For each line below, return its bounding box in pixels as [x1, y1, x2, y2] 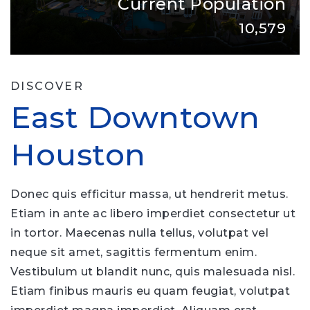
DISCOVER [10, 80, 84, 93]
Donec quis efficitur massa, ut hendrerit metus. [10, 188, 289, 201]
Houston [10, 136, 146, 173]
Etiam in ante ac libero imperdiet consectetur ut [10, 207, 295, 220]
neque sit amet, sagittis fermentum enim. [10, 246, 257, 259]
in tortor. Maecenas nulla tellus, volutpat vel [10, 226, 268, 239]
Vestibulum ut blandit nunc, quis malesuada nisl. [10, 265, 295, 278]
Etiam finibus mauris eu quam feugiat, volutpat [10, 284, 290, 298]
